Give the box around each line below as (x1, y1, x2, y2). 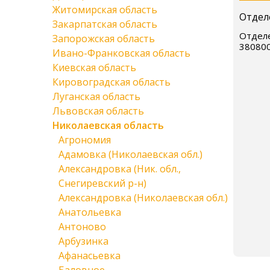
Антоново (58, 220, 106, 233)
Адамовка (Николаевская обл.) (58, 148, 202, 161)
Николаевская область (52, 119, 164, 132)
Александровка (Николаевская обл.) (58, 191, 228, 204)
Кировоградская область (52, 75, 171, 89)
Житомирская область (52, 3, 157, 16)
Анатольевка (58, 206, 121, 219)
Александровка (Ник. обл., (58, 162, 181, 175)
